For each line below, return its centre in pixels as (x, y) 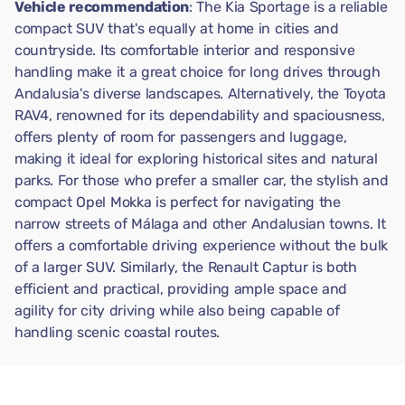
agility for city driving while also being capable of (177, 311)
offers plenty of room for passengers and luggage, (181, 137)
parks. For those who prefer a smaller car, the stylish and (202, 180)
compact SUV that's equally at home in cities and (177, 28)
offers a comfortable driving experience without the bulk (202, 245)
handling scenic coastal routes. (118, 332)
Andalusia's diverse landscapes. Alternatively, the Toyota (200, 94)
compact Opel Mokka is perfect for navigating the (178, 202)
